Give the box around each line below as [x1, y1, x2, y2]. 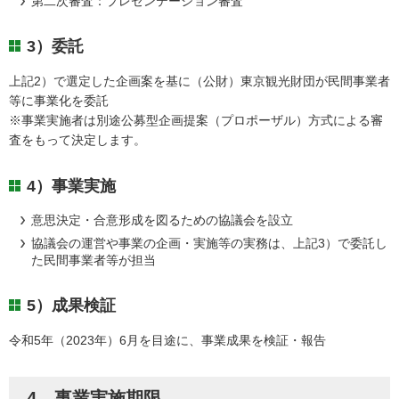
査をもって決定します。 [9, 133, 146, 148]
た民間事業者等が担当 [31, 252, 157, 267]
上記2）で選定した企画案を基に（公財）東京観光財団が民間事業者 [9, 74, 390, 89]
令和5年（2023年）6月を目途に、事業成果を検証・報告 [9, 332, 326, 347]
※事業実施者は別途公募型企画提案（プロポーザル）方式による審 [9, 113, 383, 128]
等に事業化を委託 [9, 94, 109, 109]
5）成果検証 [27, 296, 116, 314]
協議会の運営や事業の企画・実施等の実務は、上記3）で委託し [31, 235, 388, 250]
